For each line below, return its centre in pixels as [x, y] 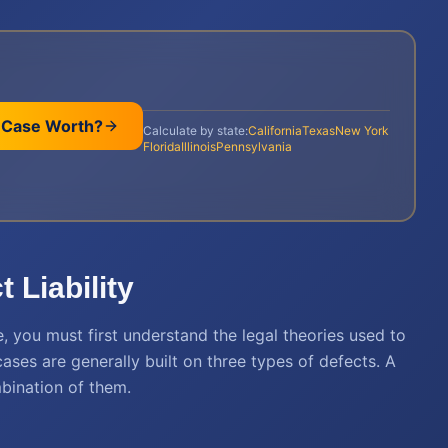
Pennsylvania [253, 146]
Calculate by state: [195, 130]
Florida [161, 146]
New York [361, 130]
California [274, 130]
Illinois [198, 146]
